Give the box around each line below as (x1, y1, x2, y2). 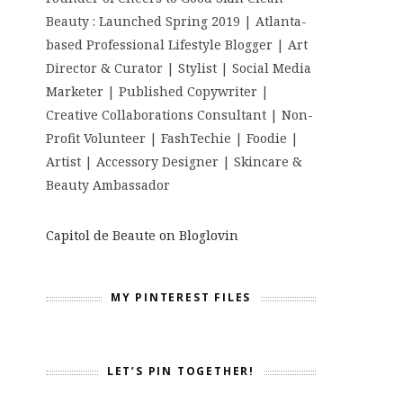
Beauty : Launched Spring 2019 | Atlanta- (46, 13, 307, 30)
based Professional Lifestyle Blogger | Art (46, 36, 308, 53)
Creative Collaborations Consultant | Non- (46, 106, 313, 123)
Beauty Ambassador (46, 176, 170, 193)
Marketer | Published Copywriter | (46, 83, 269, 100)
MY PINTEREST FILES (110, 290, 252, 305)
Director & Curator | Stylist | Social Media (46, 59, 311, 76)
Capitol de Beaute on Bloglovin (46, 227, 238, 244)
